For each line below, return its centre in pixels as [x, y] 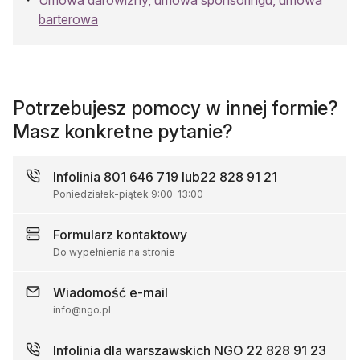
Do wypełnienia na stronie [114, 252]
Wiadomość [91, 292]
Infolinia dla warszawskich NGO [150, 350]
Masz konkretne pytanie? [123, 131]
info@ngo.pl [82, 309]
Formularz [85, 234]
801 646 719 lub [152, 176]
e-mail [149, 292]
